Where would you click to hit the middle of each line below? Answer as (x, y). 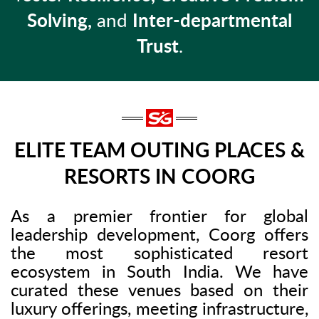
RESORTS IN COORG (159, 178)
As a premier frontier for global (159, 218)
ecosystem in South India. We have (159, 273)
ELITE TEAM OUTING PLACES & (159, 151)
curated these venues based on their (159, 292)
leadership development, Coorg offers (159, 236)
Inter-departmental (212, 22)
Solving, (59, 22)
